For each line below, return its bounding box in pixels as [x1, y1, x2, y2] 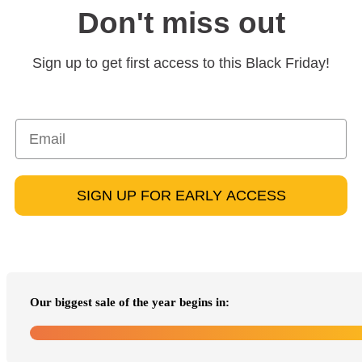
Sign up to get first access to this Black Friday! [32, 55, 330, 72]
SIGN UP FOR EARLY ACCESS [76, 187, 286, 204]
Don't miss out [77, 6, 285, 40]
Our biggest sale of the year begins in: [30, 296, 229, 309]
